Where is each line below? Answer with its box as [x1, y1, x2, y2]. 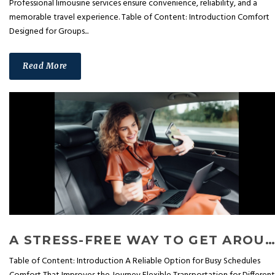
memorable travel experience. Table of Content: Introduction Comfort [9, 10, 269, 25]
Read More [23, 61, 68, 72]
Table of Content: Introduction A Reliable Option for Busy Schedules [9, 254, 260, 269]
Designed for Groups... [9, 25, 88, 39]
